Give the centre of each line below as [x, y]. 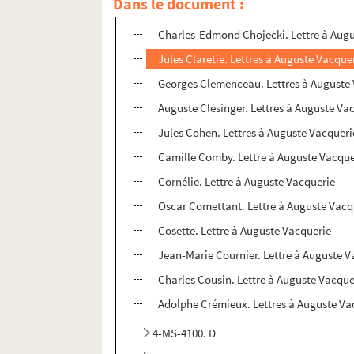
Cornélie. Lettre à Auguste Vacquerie [247, 182]
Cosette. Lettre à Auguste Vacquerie [245, 231]
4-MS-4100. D [185, 333]
